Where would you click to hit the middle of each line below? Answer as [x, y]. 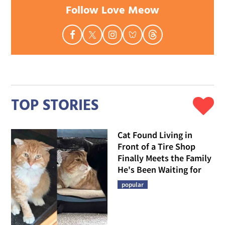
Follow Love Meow [113, 11]
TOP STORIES [55, 106]
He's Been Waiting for [159, 170]
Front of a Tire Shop [156, 147]
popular [133, 185]
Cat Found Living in [155, 135]
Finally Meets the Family [164, 158]
